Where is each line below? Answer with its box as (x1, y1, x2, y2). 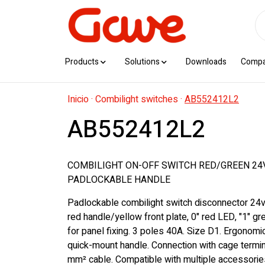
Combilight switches (95, 92, 178, 106)
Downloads (186, 56, 227, 68)
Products (65, 56, 99, 68)
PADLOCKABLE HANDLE (67, 173, 170, 187)
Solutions (125, 56, 160, 68)
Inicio (67, 92, 89, 106)
